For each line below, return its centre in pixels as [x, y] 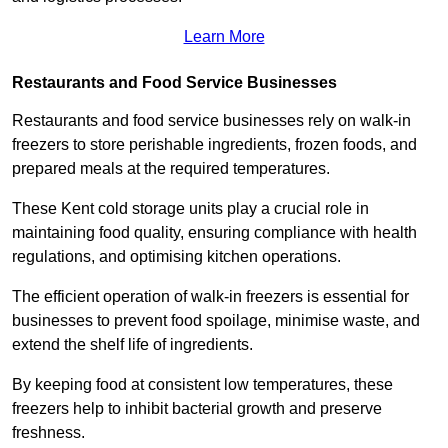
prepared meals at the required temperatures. [173, 169]
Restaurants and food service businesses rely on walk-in [211, 121]
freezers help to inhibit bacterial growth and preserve [197, 409]
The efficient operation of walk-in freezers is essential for [210, 297]
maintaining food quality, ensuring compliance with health [214, 233]
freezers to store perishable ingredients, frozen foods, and [214, 145]
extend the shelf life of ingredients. [134, 345]
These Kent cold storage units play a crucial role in [190, 209]
